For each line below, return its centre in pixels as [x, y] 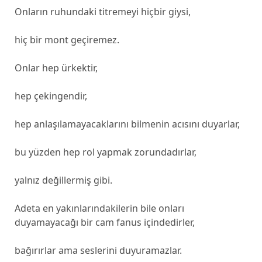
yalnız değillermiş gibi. [63, 180]
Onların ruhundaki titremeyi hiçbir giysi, [102, 12]
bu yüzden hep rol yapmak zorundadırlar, [105, 152]
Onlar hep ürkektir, [56, 68]
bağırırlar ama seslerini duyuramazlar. [98, 250]
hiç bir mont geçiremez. [67, 40]
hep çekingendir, [51, 96]
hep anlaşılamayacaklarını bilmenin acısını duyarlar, [127, 124]
